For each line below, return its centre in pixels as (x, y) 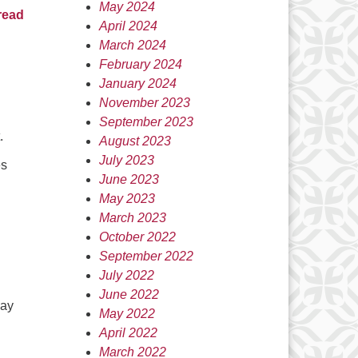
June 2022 (129, 294)
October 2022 (137, 237)
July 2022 (126, 275)
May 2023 (127, 199)
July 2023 (126, 160)
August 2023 (135, 141)
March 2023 (132, 218)
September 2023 (146, 122)
